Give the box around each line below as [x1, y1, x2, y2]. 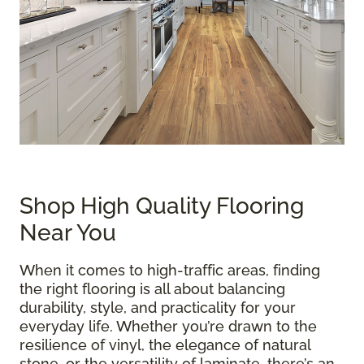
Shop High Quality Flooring [19, 193, 304, 219]
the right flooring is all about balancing [19, 280, 285, 297]
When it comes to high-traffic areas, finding [19, 262, 320, 279]
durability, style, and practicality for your [19, 299, 296, 316]
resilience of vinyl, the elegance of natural [19, 336, 310, 353]
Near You [19, 219, 116, 246]
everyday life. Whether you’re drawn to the [19, 318, 317, 335]
